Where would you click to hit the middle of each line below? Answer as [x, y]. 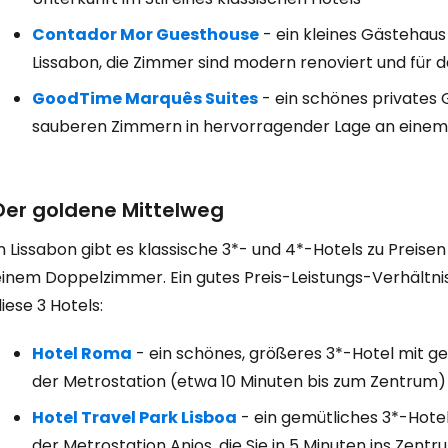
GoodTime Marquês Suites [145, 98]
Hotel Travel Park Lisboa [134, 417]
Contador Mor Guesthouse [145, 34]
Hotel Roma [82, 353]
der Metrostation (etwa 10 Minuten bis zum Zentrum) [239, 381]
